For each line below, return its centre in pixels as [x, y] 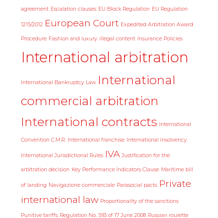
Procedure [34, 38]
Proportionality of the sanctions [139, 201]
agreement [35, 9]
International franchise [96, 140]
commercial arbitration [90, 100]
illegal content [117, 38]
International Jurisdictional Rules [62, 155]
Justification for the [145, 155]
